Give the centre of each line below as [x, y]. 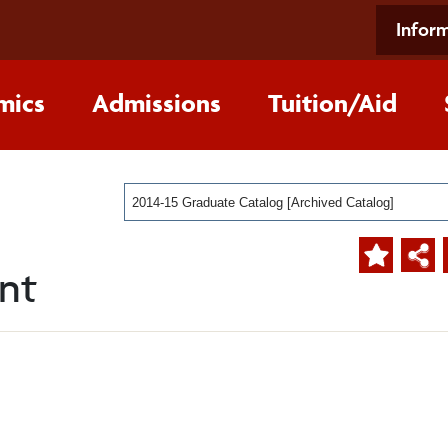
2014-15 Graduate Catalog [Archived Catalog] [263, 202]
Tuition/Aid [332, 103]
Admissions [156, 103]
